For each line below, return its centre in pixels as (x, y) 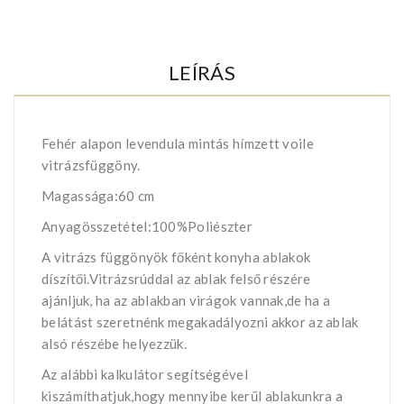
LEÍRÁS (202, 73)
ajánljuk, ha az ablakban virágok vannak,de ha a (186, 301)
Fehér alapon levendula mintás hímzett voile (178, 144)
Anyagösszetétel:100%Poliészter (147, 227)
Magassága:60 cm (98, 196)
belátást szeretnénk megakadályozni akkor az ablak (200, 322)
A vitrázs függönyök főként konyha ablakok (176, 257)
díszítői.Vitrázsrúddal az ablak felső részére (176, 279)
